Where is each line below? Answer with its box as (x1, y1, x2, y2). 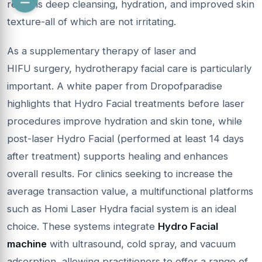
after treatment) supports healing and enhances (7, 150, 228, 162)
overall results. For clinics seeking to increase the (7, 167, 233, 180)
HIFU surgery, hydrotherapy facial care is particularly (7, 62, 251, 74)
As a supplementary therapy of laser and (7, 44, 196, 57)
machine (7, 237, 47, 250)
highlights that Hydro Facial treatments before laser (7, 97, 244, 109)
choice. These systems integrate (7, 220, 158, 232)
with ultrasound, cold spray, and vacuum (47, 237, 236, 250)
